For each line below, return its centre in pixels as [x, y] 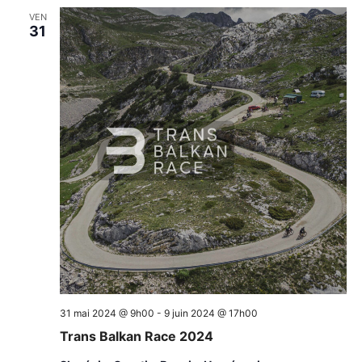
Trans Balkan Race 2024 [136, 336]
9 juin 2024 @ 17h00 [210, 313]
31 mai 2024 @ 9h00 [107, 313]
